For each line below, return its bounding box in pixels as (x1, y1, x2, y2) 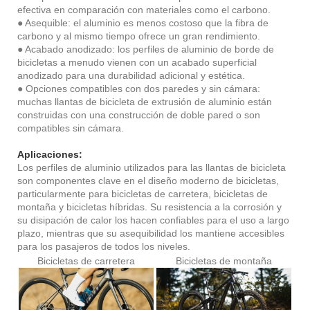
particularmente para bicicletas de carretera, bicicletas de (17, 188, 268, 199)
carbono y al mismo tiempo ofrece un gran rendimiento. (17, 30, 260, 42)
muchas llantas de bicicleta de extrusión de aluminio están (17, 95, 272, 107)
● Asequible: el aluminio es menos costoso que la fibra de (17, 17, 268, 28)
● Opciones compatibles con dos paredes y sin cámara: (17, 82, 260, 94)
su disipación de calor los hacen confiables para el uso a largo (17, 214, 289, 226)
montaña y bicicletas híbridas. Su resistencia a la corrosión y (17, 201, 282, 212)
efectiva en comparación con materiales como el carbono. (17, 3, 271, 15)
